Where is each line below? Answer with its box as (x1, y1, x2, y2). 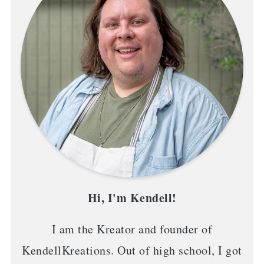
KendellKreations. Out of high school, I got (22, 242, 242, 258)
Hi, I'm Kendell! (87, 189, 177, 206)
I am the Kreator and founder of (51, 220, 213, 237)
